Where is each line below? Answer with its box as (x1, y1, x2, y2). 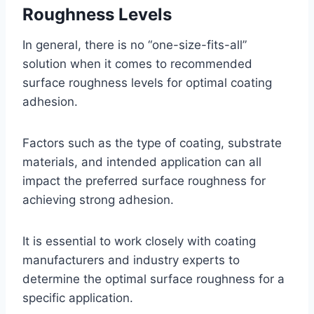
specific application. (22, 291, 133, 305)
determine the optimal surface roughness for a (22, 272, 285, 286)
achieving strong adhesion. (22, 193, 174, 207)
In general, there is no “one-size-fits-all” (22, 38, 247, 52)
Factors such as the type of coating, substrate (22, 136, 282, 150)
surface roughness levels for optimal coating (22, 76, 272, 90)
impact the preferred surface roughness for (22, 174, 266, 188)
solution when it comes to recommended (22, 57, 252, 71)
